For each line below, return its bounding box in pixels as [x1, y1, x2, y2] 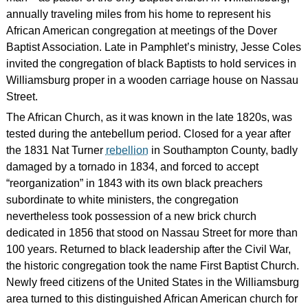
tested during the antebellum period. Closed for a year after [5, 128, 291, 140]
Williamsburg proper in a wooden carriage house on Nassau [5, 74, 298, 87]
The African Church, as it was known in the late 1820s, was [5, 111, 292, 124]
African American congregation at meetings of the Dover [5, 25, 277, 37]
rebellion [105, 144, 148, 157]
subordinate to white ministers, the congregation [5, 194, 239, 206]
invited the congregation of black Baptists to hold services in [5, 58, 296, 70]
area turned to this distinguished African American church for [5, 293, 298, 305]
